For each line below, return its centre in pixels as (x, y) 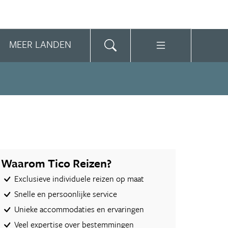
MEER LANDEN (40, 44)
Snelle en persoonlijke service (65, 194)
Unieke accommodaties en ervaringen (79, 209)
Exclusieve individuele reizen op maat (79, 179)
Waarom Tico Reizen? (56, 163)
